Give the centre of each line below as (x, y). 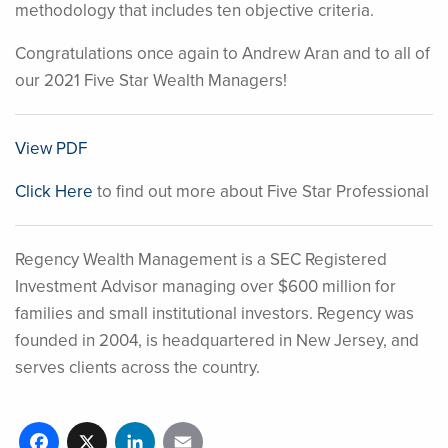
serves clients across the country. (137, 367)
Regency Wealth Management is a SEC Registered (201, 259)
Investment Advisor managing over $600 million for (205, 286)
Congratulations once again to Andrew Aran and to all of (222, 53)
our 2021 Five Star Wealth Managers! (151, 80)
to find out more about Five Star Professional (261, 191)
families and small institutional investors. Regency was (214, 313)
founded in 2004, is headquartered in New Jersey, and (217, 340)
